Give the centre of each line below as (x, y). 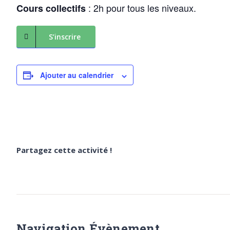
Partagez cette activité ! (64, 150)
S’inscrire (65, 37)
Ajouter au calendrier (77, 75)
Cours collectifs (51, 8)
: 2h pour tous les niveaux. (141, 8)
